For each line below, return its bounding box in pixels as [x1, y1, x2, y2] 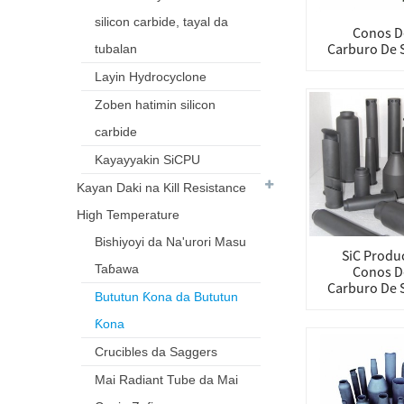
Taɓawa [95, 262, 139, 276]
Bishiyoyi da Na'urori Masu [95, 234, 246, 249]
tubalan [95, 41, 137, 56]
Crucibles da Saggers [95, 344, 217, 359]
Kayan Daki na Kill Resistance [77, 180, 246, 195]
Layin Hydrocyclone [95, 69, 207, 84]
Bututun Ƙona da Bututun [95, 289, 238, 304]
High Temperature [77, 207, 179, 222]
